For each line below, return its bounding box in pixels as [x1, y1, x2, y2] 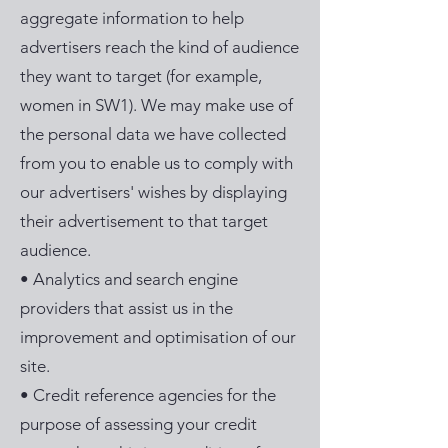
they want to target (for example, [20, 66, 262, 86]
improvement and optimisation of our [20, 327, 296, 347]
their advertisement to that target [20, 211, 268, 231]
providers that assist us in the [20, 298, 233, 318]
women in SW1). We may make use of [20, 95, 293, 115]
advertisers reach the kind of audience [20, 37, 299, 57]
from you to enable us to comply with [20, 153, 293, 173]
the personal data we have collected [20, 124, 286, 144]
